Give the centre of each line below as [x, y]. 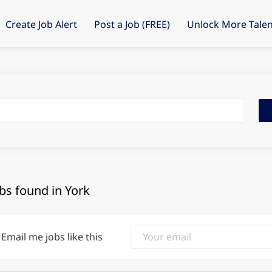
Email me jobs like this [52, 237]
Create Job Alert [42, 24]
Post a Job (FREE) [132, 24]
